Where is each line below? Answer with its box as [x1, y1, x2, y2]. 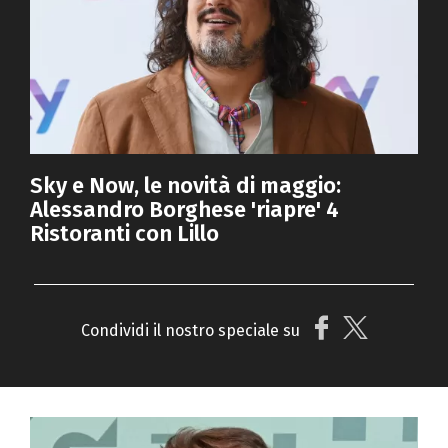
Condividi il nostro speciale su [80, 321, 300, 341]
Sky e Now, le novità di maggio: [30, 172, 341, 200]
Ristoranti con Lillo [30, 220, 219, 248]
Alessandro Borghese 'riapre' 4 [30, 196, 339, 224]
